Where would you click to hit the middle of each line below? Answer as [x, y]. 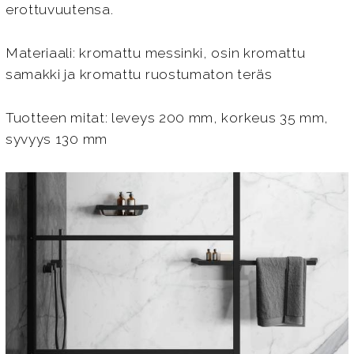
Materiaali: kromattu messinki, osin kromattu [155, 53]
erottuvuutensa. [59, 10]
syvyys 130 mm [56, 139]
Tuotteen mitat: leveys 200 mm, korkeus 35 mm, [167, 117]
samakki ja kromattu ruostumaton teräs [139, 75]
